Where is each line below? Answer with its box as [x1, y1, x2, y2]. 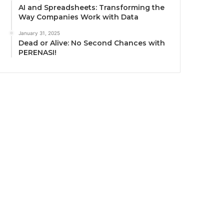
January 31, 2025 [18, 29, 60, 36]
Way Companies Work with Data [18, 12, 139, 21]
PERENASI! [18, 47, 57, 57]
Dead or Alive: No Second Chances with [18, 38, 165, 47]
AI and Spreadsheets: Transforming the [18, 2, 165, 12]
